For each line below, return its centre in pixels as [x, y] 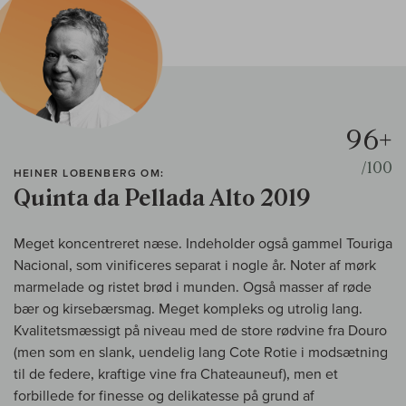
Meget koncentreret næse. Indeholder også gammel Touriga [203, 243]
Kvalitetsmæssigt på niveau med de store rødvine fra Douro [200, 330]
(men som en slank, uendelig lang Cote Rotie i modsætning [201, 352]
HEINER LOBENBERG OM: [89, 173]
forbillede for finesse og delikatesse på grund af [164, 396]
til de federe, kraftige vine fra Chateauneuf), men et [176, 374]
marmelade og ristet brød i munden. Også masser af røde [193, 287]
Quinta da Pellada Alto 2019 [162, 198]
